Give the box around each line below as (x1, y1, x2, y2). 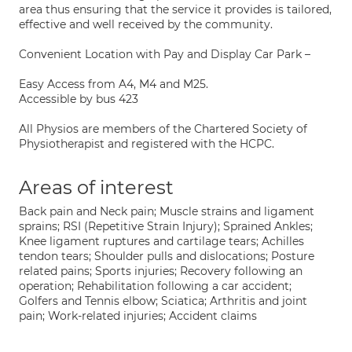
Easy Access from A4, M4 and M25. (19, 77, 208, 91)
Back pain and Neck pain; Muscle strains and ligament (19, 204, 314, 218)
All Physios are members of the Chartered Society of (19, 122, 307, 136)
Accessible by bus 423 (19, 92, 138, 106)
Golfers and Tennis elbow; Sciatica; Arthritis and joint (19, 294, 307, 308)
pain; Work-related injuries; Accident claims (19, 309, 257, 323)
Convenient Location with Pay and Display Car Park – (19, 47, 310, 61)
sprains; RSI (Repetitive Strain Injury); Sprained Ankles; (19, 219, 313, 233)
